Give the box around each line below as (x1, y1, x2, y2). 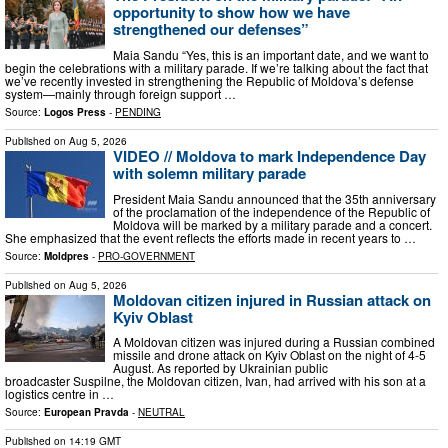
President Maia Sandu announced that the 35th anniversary (113, 189, 436, 207)
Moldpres (44, 248, 89, 263)
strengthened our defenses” (113, 18, 309, 41)
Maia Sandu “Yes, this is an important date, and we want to (113, 45, 429, 63)
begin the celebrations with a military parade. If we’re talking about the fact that (5, 58, 428, 76)
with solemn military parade (113, 161, 306, 184)
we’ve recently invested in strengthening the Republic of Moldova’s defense (5, 71, 414, 89)
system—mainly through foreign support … (5, 84, 236, 102)
